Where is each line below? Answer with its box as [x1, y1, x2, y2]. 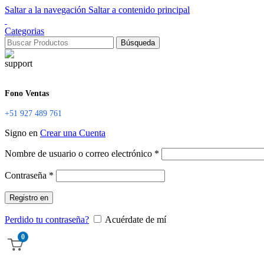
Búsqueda [121, 38, 155, 47]
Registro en [9, 193, 48, 202]
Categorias [5, 26, 44, 36]
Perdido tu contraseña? [5, 214, 89, 225]
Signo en [5, 127, 40, 138]
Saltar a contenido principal [88, 5, 190, 15]
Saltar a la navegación [5, 5, 88, 15]
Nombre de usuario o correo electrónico [5, 148, 154, 159]
